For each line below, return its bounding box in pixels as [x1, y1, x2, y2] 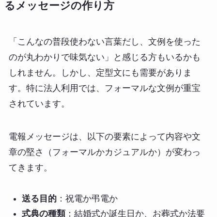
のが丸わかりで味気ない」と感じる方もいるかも [8, 52, 201, 62]
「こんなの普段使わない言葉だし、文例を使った [8, 36, 201, 46]
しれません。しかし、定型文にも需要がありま [8, 67, 192, 77]
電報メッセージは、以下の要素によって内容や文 [8, 131, 201, 141]
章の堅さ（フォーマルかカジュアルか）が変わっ [8, 147, 201, 157]
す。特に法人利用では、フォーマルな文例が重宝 [8, 83, 201, 93]
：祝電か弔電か [56, 194, 118, 204]
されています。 [8, 98, 70, 108]
